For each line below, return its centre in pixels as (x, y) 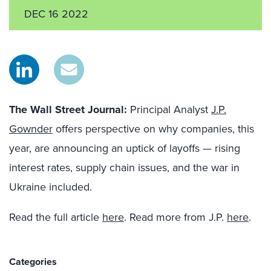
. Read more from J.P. (175, 217)
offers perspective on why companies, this (153, 129)
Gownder (31, 129)
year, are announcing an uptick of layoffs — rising (125, 148)
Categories (33, 262)
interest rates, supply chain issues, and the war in (124, 167)
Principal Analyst (169, 109)
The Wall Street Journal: (68, 109)
